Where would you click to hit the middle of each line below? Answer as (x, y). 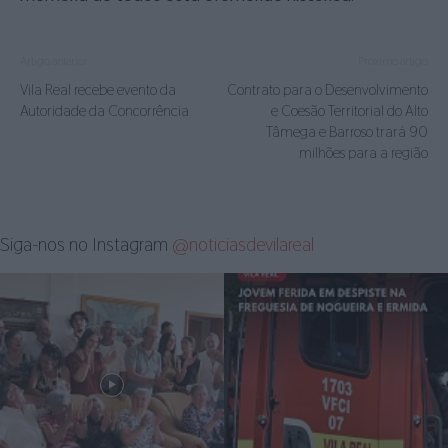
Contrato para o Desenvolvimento (327, 89)
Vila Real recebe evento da (98, 89)
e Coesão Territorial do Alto (349, 110)
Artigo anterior (54, 61)
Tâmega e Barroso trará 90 (347, 131)
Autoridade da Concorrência (104, 110)
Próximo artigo (393, 61)
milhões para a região (363, 152)
